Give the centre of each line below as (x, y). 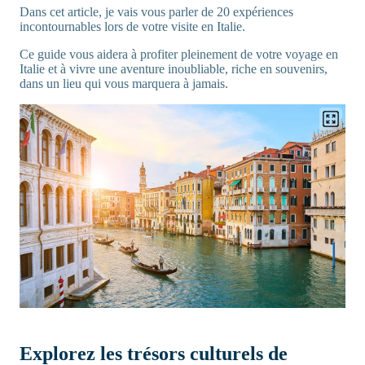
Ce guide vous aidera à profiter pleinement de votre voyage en (179, 54)
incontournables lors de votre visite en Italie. (132, 26)
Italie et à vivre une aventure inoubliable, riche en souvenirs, (174, 69)
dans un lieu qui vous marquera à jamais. (124, 84)
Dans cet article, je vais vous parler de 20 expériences (156, 12)
